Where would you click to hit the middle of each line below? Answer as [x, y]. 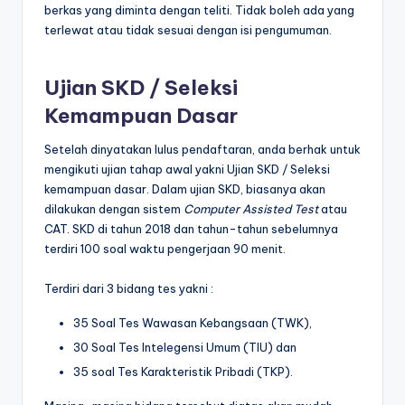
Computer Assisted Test [251, 208]
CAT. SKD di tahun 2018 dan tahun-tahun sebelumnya [191, 228]
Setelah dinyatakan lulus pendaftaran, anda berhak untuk [202, 149]
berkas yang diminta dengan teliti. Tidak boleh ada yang [199, 10]
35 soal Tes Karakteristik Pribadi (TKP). [183, 372]
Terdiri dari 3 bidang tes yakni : [129, 288]
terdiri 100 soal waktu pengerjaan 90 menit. [165, 248]
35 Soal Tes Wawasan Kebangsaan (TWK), [194, 322]
